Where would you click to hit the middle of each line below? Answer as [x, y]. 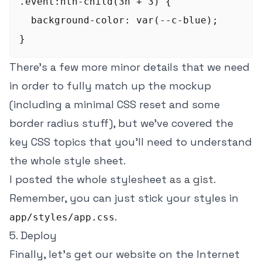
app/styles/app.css [62, 217]
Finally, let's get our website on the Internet [125, 254]
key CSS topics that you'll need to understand [131, 142]
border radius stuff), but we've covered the [121, 123]
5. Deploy [33, 235]
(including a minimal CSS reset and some [115, 104]
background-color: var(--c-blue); [119, 20]
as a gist [192, 179]
